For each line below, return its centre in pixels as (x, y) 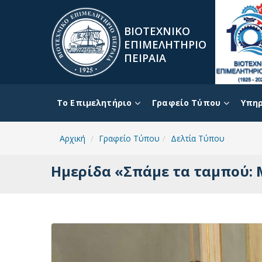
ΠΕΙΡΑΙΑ (145, 58)
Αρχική (73, 138)
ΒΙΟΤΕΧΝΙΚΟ (157, 31)
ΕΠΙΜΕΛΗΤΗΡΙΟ (165, 44)
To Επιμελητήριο (94, 103)
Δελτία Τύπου (198, 138)
